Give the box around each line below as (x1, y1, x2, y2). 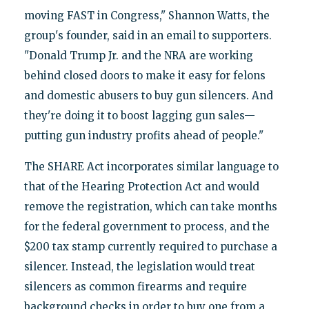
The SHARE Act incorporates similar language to (23, 159, 279, 173)
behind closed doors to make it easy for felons (23, 68, 266, 82)
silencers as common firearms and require (23, 279, 247, 293)
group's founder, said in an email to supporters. (23, 28, 272, 42)
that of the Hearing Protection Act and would (23, 179, 259, 193)
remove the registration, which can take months (23, 199, 277, 213)
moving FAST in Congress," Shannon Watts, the (23, 8, 270, 22)
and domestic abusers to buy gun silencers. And (23, 88, 273, 102)
